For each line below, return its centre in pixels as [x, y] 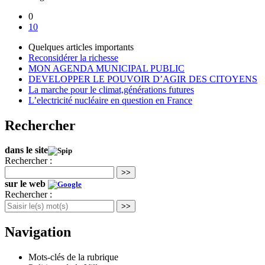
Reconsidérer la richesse [73, 57]
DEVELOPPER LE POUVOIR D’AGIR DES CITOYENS [143, 79]
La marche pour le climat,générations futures [111, 89]
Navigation [38, 232]
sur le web [26, 184]
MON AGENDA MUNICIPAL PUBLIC [106, 68]
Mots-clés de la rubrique [73, 257]
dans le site [26, 150]
